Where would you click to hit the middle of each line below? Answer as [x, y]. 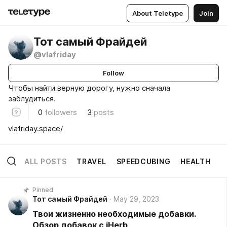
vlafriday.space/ [35, 128]
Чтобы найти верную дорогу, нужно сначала [89, 88]
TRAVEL [91, 161]
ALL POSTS [46, 161]
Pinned [43, 190]
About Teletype [158, 13]
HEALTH [196, 161]
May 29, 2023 [136, 199]
